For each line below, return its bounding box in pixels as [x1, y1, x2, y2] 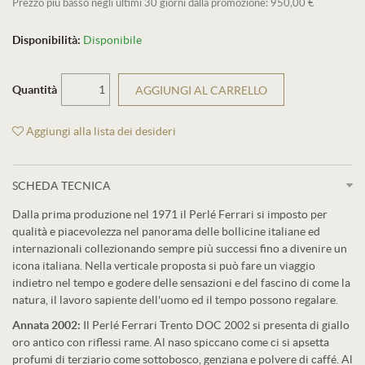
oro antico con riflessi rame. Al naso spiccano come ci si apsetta [12, 336, 329, 349]
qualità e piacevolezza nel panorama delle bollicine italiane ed [12, 225, 320, 238]
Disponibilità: [12, 33, 81, 46]
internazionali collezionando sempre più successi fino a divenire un [12, 242, 347, 255]
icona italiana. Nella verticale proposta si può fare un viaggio [12, 259, 315, 272]
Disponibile [83, 33, 142, 46]
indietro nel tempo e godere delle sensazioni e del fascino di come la [12, 276, 350, 289]
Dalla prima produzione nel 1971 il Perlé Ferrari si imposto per [12, 208, 328, 221]
